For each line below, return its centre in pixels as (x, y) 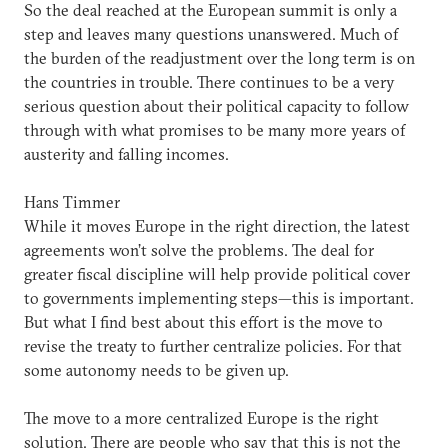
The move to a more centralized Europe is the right (201, 418)
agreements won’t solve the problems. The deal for (199, 250)
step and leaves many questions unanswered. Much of (211, 34)
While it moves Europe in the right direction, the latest (217, 226)
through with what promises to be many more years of (214, 130)
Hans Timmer (72, 202)
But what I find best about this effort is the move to (203, 322)
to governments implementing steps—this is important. (219, 298)
